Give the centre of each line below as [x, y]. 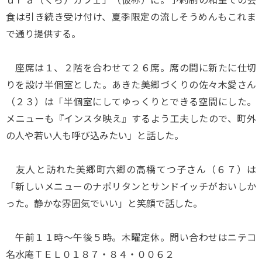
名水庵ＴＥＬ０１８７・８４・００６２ [90, 254]
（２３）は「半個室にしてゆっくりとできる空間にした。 [131, 101]
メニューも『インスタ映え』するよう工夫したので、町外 [131, 118]
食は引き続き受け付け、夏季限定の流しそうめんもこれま [131, 16]
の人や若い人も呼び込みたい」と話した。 [95, 135]
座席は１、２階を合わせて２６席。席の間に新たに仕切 [131, 67]
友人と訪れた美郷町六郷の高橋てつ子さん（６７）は [131, 169]
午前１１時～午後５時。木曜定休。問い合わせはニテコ [131, 237]
